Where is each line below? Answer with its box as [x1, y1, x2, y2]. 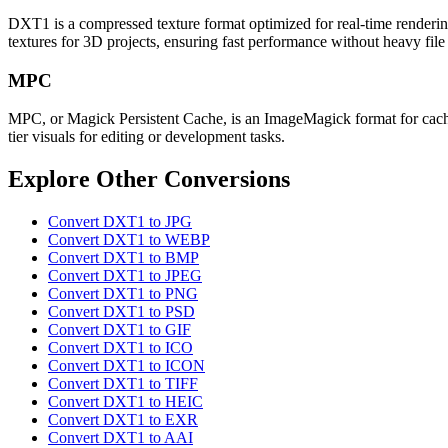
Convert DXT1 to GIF [48, 321, 191, 339]
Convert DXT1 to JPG [48, 213, 192, 231]
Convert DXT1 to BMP [48, 249, 199, 267]
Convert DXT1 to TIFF [48, 375, 198, 393]
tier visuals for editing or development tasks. [8, 128, 285, 146]
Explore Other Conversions [8, 166, 290, 193]
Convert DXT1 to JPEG [48, 267, 202, 285]
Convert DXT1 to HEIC [48, 393, 203, 411]
